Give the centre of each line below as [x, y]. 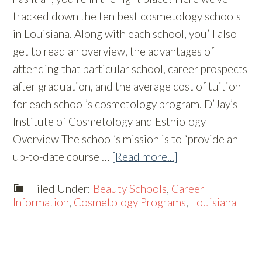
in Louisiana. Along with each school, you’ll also [125, 34]
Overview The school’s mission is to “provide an [126, 139]
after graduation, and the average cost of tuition [127, 86]
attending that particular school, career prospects [130, 69]
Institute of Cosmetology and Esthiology [110, 121]
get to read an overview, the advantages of [114, 51]
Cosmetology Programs [130, 202]
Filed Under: [62, 189]
